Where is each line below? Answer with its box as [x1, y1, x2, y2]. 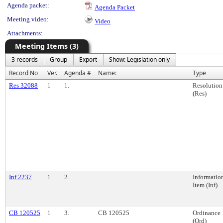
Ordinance [193, 209, 221, 217]
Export [79, 55, 97, 64]
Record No [9, 69, 38, 77]
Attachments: [7, 29, 43, 37]
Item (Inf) [193, 181, 218, 189]
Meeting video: [7, 15, 49, 23]
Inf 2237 [9, 173, 32, 181]
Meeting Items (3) [15, 41, 79, 51]
